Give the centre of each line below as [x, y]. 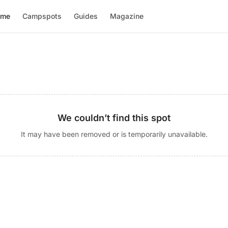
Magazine [127, 16]
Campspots [42, 16]
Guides [86, 16]
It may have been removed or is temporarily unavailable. [114, 134]
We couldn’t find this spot [114, 118]
